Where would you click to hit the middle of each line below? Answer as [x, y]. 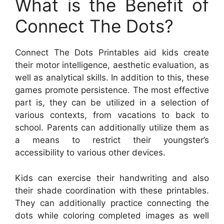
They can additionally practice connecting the [112, 203]
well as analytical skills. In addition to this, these [112, 78]
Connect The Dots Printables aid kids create [112, 53]
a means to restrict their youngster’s [112, 140]
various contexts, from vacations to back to [112, 115]
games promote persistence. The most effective [112, 90]
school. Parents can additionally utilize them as [112, 128]
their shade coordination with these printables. [112, 190]
